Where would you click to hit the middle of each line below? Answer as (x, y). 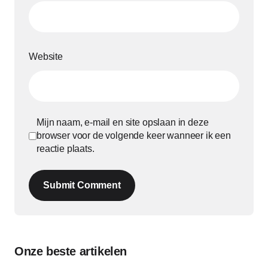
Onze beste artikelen (71, 251)
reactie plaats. (66, 149)
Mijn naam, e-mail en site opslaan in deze (123, 122)
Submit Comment (82, 185)
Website (46, 57)
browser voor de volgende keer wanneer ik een (134, 135)
